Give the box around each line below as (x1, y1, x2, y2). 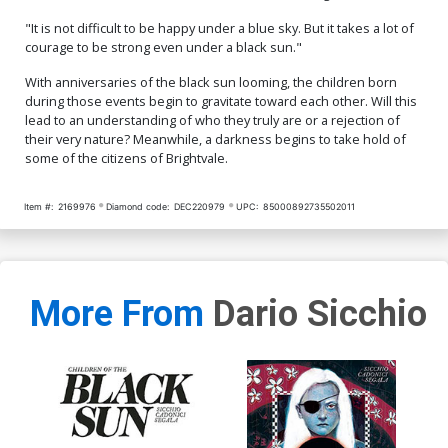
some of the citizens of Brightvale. (25, 148, 228, 167)
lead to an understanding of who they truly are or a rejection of (25, 110, 400, 129)
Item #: (24, 200, 53, 212)
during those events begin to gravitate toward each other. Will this (25, 91, 417, 110)
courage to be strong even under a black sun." (25, 37, 302, 56)
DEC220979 (174, 200, 226, 212)
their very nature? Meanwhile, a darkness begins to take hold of (25, 129, 406, 148)
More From (29, 293, 213, 336)
